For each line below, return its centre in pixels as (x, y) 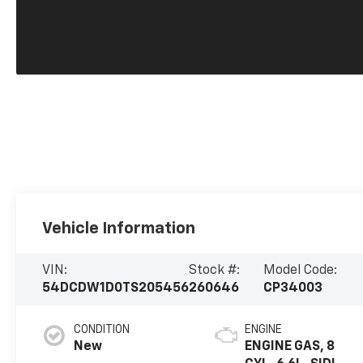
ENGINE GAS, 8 (290, 347)
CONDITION (102, 330)
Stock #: (215, 271)
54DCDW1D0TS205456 (116, 289)
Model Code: (300, 271)
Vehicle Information (119, 229)
